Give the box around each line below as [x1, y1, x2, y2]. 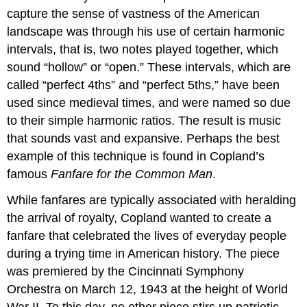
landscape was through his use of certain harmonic [7, 24, 285, 38]
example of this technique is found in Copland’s [7, 149, 265, 163]
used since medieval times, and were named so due [7, 95, 291, 110]
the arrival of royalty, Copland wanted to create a [7, 211, 272, 225]
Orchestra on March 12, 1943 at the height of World [7, 282, 288, 297]
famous [7, 167, 51, 181]
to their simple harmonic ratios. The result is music [7, 113, 282, 127]
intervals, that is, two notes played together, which [7, 42, 279, 56]
